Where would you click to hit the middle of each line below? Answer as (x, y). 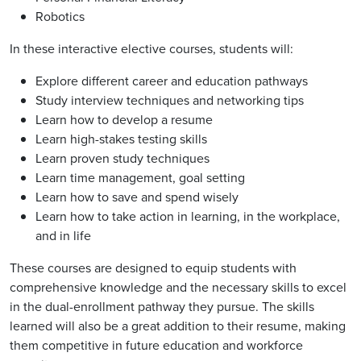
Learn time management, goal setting (140, 178)
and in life (63, 236)
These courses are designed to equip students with (153, 268)
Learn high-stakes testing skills (121, 139)
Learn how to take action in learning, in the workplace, (188, 217)
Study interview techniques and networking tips (170, 101)
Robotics (60, 17)
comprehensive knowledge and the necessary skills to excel (178, 288)
